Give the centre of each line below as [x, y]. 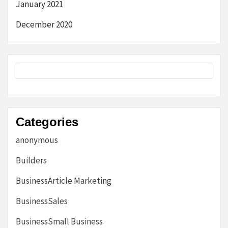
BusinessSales [42, 201]
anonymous [37, 140]
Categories [47, 122]
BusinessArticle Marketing [64, 180]
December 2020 [44, 24]
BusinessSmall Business [59, 221]
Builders [31, 160]
